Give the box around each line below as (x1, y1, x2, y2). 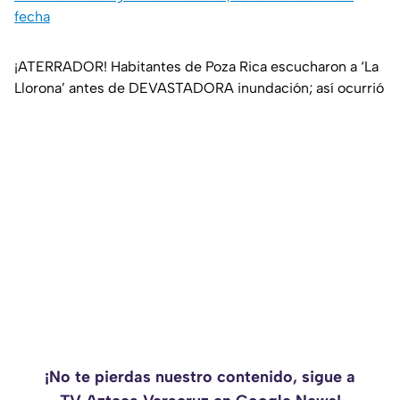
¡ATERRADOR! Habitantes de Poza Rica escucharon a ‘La (14, 58, 379, 76)
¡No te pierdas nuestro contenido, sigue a (45, 367, 355, 387)
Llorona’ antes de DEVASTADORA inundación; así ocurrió (14, 79, 384, 97)
